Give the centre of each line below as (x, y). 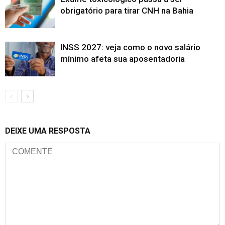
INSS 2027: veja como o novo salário (130, 47)
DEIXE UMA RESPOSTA (48, 131)
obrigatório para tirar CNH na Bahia (127, 10)
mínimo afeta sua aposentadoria (123, 59)
